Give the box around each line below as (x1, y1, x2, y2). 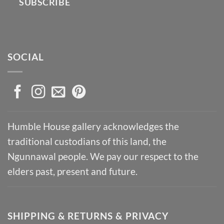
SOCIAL (7, 51, 44, 63)
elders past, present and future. (7, 165, 137, 177)
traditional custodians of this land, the (7, 135, 166, 147)
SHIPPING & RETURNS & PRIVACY (7, 210, 168, 222)
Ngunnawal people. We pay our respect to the (7, 150, 198, 162)
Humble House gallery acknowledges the (7, 120, 179, 132)
